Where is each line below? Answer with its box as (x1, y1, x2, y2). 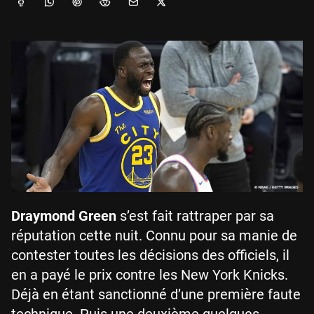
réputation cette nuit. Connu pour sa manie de (11, 227, 297, 245)
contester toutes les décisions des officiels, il (11, 247, 289, 264)
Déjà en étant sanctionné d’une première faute (11, 286, 301, 303)
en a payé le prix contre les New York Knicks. (11, 266, 288, 284)
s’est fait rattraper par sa (116, 207, 274, 225)
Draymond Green (11, 207, 116, 225)
